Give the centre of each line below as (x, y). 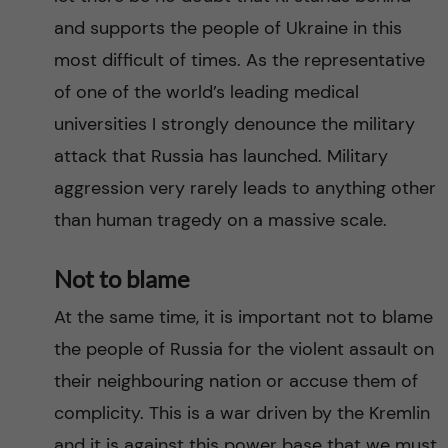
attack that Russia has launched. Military (220, 156)
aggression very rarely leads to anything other (244, 188)
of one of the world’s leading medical (206, 92)
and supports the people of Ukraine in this (227, 28)
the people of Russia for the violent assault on (243, 349)
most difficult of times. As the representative (239, 60)
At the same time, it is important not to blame (243, 317)
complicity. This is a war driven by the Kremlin (241, 413)
